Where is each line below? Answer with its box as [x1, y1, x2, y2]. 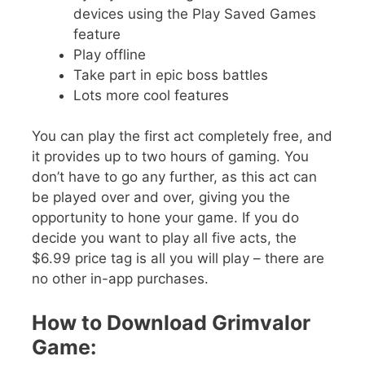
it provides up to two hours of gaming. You [32, 148, 309, 165]
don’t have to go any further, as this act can [32, 169, 317, 186]
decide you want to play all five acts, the [32, 230, 297, 247]
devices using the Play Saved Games [73, 5, 316, 22]
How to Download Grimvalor [32, 310, 310, 335]
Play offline [73, 46, 146, 63]
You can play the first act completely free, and [32, 128, 332, 145]
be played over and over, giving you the [32, 189, 290, 206]
